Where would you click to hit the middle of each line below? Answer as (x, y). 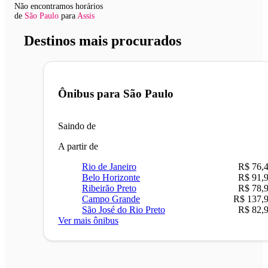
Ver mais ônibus (88, 221)
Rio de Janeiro (109, 167)
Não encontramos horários (59, 6)
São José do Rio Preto (124, 210)
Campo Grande (111, 199)
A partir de (78, 147)
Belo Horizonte (111, 178)
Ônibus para (91, 93)
